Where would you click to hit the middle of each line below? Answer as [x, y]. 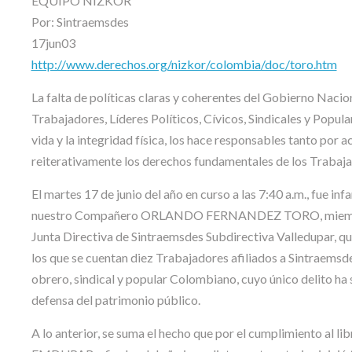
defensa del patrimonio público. [115, 299]
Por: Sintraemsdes [80, 21]
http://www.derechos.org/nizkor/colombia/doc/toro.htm [184, 64]
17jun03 [53, 42]
